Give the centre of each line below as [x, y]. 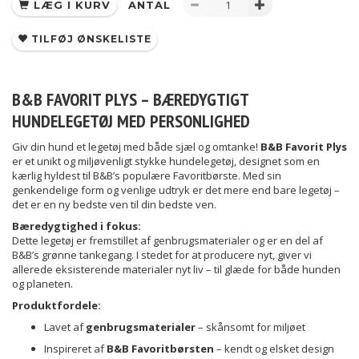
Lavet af [65, 327]
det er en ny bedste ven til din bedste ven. [114, 205]
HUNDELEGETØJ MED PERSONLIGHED [131, 121]
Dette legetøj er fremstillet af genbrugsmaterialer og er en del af [167, 241]
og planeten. [42, 284]
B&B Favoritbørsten [160, 349]
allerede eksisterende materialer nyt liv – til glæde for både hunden [176, 270]
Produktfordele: [56, 306]
